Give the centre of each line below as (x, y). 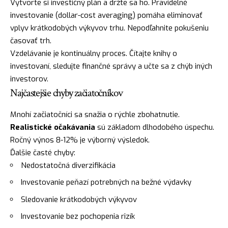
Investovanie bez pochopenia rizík (78, 217)
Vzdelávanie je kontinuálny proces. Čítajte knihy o (94, 54)
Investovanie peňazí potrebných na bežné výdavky (106, 182)
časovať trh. (31, 41)
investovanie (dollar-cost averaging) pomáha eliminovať (106, 16)
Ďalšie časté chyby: (43, 152)
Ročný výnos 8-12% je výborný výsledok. (80, 140)
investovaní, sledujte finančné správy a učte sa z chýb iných (111, 66)
